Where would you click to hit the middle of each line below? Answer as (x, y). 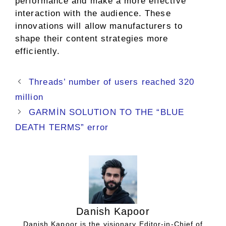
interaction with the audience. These (93, 13)
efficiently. (38, 51)
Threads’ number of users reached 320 (111, 82)
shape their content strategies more (92, 38)
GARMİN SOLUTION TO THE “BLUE (106, 112)
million (29, 97)
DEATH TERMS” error (62, 127)
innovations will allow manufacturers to (99, 26)
